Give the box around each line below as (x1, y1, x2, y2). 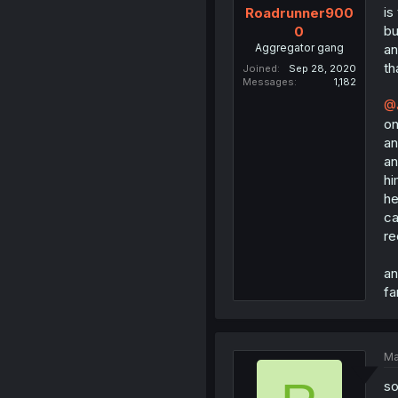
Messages (242, 75, 294, 88)
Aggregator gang (254, 40, 344, 54)
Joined (242, 61, 277, 75)
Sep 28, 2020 (288, 61, 356, 75)
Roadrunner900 (244, 4, 354, 21)
